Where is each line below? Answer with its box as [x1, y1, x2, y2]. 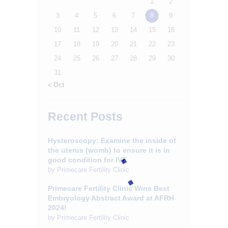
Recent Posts [48, 109, 123, 123]
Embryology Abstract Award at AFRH [48, 194, 174, 203]
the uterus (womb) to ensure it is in [48, 146, 170, 154]
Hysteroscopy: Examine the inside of [48, 136, 176, 145]
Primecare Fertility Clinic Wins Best [48, 184, 169, 193]
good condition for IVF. [48, 155, 128, 164]
